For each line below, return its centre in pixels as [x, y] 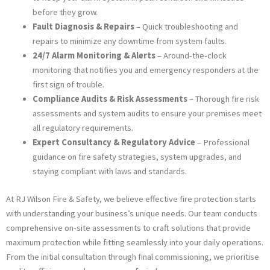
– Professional [222, 143]
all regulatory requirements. [83, 128]
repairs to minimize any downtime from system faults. [129, 41]
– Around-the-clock [191, 56]
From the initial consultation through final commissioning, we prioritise [133, 257]
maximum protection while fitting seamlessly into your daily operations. [135, 243]
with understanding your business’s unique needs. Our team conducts [132, 214]
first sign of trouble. [68, 85]
